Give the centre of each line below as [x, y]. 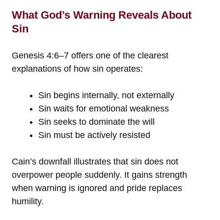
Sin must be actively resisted [94, 135]
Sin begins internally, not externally [106, 96]
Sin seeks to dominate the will [96, 122]
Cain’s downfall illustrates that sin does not [95, 162]
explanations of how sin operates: [77, 69]
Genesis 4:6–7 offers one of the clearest [90, 56]
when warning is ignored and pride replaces [97, 188]
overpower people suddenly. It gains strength [99, 175]
